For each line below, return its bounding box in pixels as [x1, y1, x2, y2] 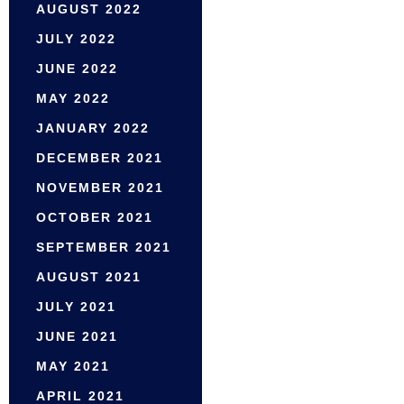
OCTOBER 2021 [36, 210, 153, 225]
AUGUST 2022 [36, 2, 142, 17]
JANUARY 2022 [36, 121, 150, 136]
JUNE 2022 [36, 61, 118, 77]
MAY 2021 [36, 359, 110, 374]
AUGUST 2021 [36, 270, 142, 285]
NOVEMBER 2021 [36, 180, 164, 196]
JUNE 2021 [36, 329, 118, 344]
